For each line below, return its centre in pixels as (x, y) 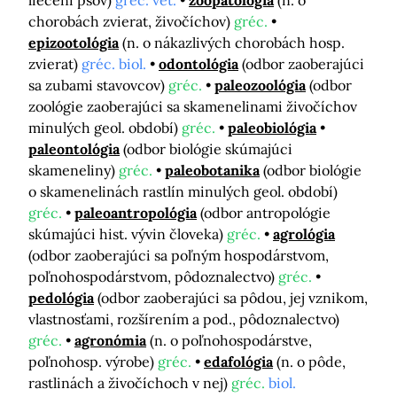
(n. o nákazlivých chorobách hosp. (234, 43)
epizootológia (74, 43)
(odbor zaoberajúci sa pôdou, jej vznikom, (233, 298)
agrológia (304, 234)
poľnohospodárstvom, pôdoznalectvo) (153, 277)
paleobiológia (272, 128)
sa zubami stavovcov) (98, 86)
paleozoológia (260, 86)
